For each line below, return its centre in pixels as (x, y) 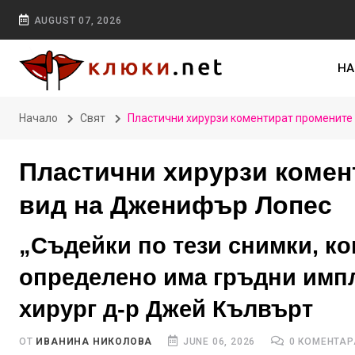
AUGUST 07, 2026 (78, 21)
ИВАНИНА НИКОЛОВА (94, 342)
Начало (38, 118)
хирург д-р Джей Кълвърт (166, 309)
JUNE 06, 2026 (218, 342)
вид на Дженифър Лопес (176, 205)
